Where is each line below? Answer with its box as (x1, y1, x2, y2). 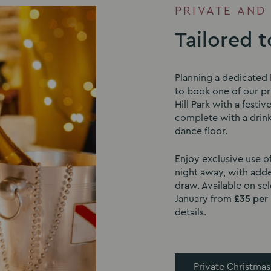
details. (175, 207, 206, 218)
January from (175, 194, 234, 204)
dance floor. (175, 126, 227, 137)
